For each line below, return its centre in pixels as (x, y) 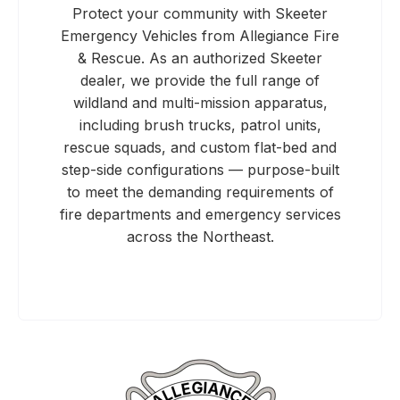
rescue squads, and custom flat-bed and (200, 147)
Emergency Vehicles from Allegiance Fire (200, 35)
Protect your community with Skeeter (200, 13)
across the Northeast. (200, 236)
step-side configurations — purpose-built (200, 169)
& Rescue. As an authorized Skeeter (200, 58)
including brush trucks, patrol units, (200, 125)
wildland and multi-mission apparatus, (200, 102)
